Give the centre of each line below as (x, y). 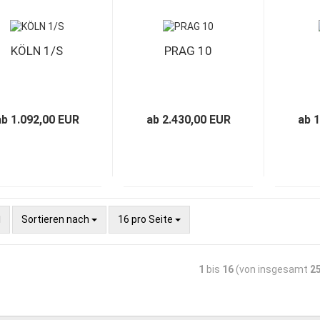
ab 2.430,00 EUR (188, 120)
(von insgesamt (271, 269)
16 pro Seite (146, 219)
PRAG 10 (188, 51)
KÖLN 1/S (37, 51)
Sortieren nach (56, 219)
